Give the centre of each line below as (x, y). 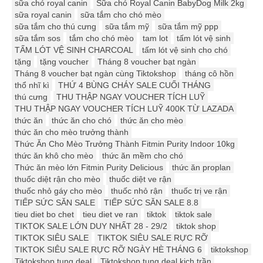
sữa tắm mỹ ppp (188, 27)
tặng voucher (64, 62)
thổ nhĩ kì (32, 85)
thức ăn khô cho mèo (54, 156)
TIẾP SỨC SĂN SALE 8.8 (151, 203)
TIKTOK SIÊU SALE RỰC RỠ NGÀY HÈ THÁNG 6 (108, 250)
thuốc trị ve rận (199, 191)
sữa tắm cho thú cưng (55, 27)
